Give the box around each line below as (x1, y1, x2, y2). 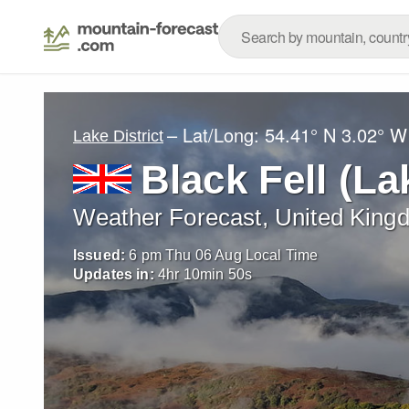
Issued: (73, 247, 126, 263)
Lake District (73, 126, 163, 145)
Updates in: (73, 267, 154, 282)
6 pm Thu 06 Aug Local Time (129, 247, 319, 263)
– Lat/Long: (167, 121, 265, 148)
